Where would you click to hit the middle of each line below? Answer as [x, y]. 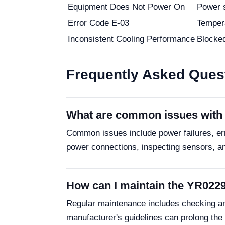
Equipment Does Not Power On [126, 7]
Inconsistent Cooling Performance [131, 39]
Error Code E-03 [98, 23]
